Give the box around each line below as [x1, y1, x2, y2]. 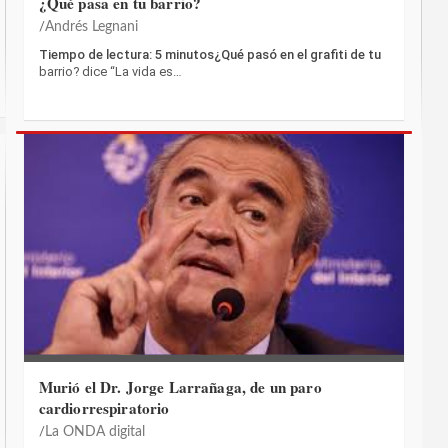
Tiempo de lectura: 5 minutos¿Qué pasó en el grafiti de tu [38, 46, 381, 62]
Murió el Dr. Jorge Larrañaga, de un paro [38, 376, 322, 399]
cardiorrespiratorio [38, 397, 170, 420]
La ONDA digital [44, 425, 145, 440]
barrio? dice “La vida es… [38, 63, 182, 79]
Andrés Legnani [44, 19, 138, 34]
